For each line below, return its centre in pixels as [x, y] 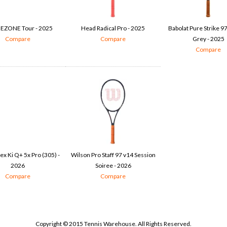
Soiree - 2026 [113, 166]
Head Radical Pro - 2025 [113, 28]
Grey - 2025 [208, 39]
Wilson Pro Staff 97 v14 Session [113, 155]
